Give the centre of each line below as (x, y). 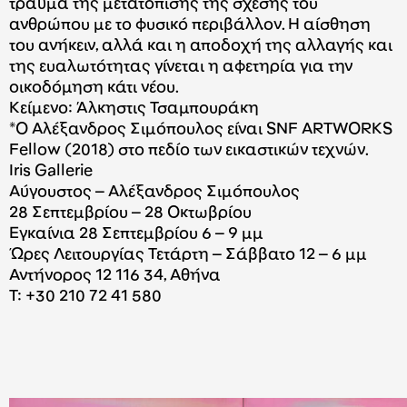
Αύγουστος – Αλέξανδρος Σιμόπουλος (154, 193)
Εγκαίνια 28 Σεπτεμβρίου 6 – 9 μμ (136, 234)
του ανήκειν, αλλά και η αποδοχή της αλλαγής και (201, 46)
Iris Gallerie (51, 172)
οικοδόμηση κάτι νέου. (94, 88)
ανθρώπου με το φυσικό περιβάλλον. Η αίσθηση (190, 25)
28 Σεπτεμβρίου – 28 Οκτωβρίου (130, 213)
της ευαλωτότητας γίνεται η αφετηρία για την (181, 67)
